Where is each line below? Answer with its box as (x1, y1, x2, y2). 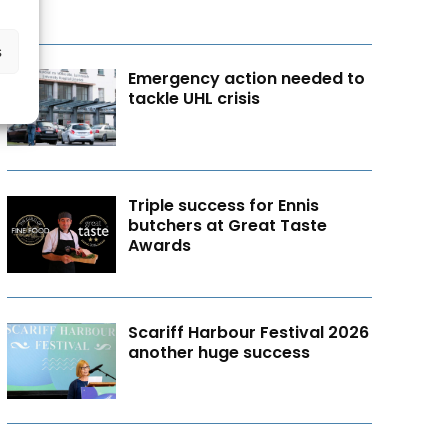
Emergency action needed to (128, 67, 366, 91)
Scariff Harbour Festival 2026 (128, 320, 370, 344)
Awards (128, 233, 192, 257)
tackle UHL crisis (128, 87, 261, 111)
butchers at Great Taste (128, 213, 328, 237)
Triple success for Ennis (128, 193, 320, 217)
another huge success (128, 340, 311, 364)
